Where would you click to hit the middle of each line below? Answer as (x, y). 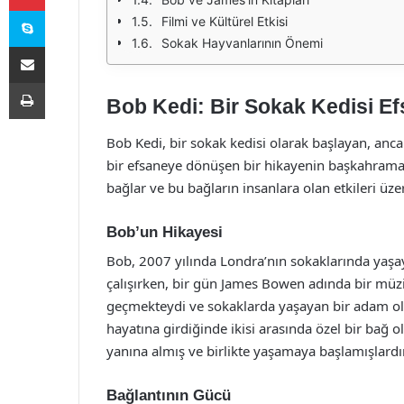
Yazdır (61, 82)
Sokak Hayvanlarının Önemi (242, 43)
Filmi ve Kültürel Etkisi (225, 21)
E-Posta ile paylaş (62, 46)
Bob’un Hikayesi (165, 232)
